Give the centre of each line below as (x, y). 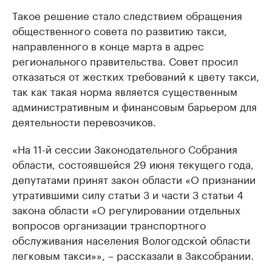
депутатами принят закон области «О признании (134, 178)
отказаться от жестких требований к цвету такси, (136, 75)
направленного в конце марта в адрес (108, 45)
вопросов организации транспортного (109, 224)
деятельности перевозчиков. (84, 121)
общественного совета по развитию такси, (120, 30)
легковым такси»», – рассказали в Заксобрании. (133, 254)
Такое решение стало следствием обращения (127, 15)
